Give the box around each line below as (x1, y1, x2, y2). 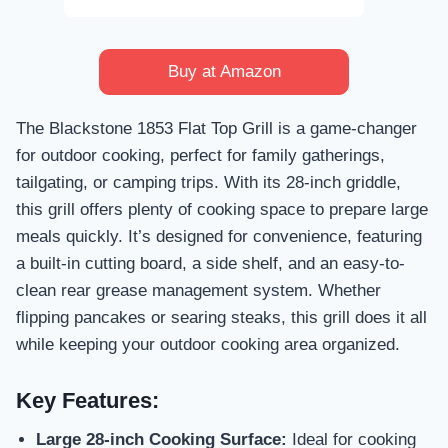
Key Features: (16, 387, 159, 413)
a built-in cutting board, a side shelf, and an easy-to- (16, 254, 405, 274)
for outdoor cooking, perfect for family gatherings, (16, 146, 385, 166)
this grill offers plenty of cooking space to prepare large (16, 200, 428, 220)
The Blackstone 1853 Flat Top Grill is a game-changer (16, 119, 417, 139)
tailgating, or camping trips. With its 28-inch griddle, (16, 173, 401, 193)
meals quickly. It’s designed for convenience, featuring (16, 227, 422, 247)
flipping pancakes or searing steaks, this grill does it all (16, 308, 427, 328)
